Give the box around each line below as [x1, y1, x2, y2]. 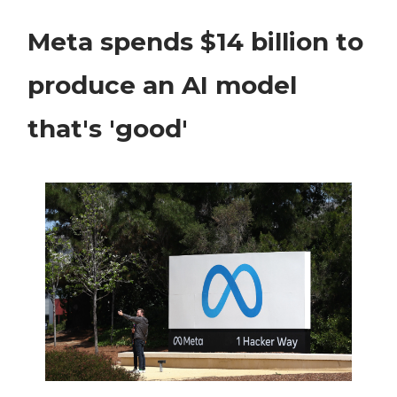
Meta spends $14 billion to [27, 27, 363, 58]
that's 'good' [27, 113, 188, 144]
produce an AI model [27, 70, 297, 101]
